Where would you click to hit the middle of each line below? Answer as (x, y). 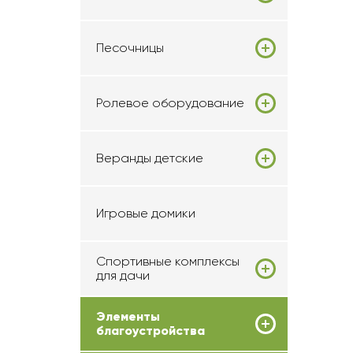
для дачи (123, 275)
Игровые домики (146, 213)
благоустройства (150, 331)
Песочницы (130, 48)
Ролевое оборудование (170, 103)
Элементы (128, 316)
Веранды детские (150, 158)
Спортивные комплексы (168, 261)
